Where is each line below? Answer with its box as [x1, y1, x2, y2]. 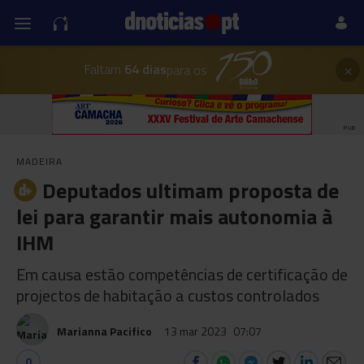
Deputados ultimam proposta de [42, 175, 339, 206]
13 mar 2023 [164, 323, 229, 340]
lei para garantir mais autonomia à [16, 201, 332, 232]
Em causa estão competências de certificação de [16, 262, 348, 287]
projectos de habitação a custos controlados [16, 283, 319, 308]
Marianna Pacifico [57, 323, 152, 340]
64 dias [120, 58, 167, 79]
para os [166, 60, 207, 80]
